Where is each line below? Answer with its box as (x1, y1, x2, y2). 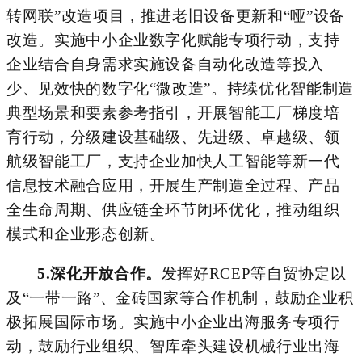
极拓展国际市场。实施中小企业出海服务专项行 (6, 313, 340, 330)
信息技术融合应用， (6, 176, 149, 194)
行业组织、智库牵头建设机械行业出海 (69, 337, 340, 355)
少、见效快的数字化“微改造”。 (6, 79, 227, 97)
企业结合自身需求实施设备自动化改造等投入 (6, 55, 324, 73)
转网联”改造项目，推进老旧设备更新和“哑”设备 (6, 6, 345, 24)
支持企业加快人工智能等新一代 (117, 152, 340, 170)
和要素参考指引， (69, 103, 197, 121)
